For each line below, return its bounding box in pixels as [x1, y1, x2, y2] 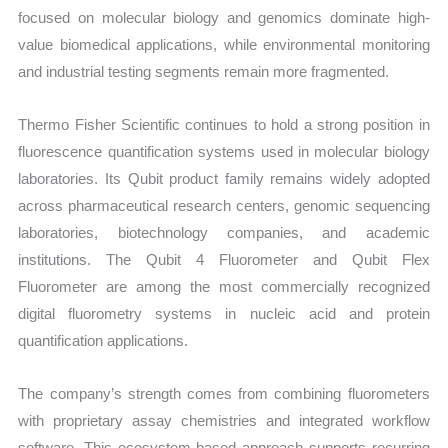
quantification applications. [18, 332, 189, 350]
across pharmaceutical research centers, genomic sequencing [18, 197, 430, 215]
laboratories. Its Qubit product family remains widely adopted [18, 170, 430, 188]
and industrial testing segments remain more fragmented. [18, 62, 390, 80]
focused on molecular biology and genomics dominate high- [18, 8, 430, 26]
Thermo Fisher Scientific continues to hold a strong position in [18, 116, 430, 134]
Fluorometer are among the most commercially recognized [18, 278, 430, 296]
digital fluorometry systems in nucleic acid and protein [18, 305, 430, 323]
